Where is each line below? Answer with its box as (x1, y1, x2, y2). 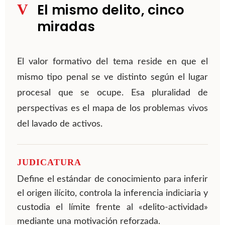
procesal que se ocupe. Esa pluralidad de (17, 88, 208, 98)
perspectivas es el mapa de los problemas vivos (17, 104, 208, 114)
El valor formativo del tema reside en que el (17, 57, 208, 67)
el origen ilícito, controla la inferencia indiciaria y (17, 189, 208, 198)
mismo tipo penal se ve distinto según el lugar (17, 73, 208, 82)
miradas (37, 18, 95, 36)
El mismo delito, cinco (37, 1, 185, 20)
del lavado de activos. (17, 120, 102, 129)
